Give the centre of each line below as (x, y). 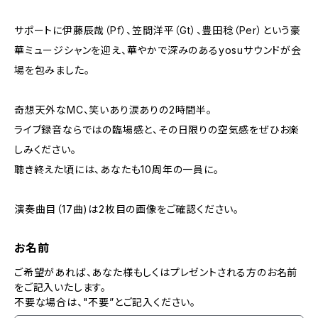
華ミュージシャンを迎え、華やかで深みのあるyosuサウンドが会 (158, 50)
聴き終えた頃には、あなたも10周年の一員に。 (117, 169)
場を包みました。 (52, 70)
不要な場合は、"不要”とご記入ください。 (105, 302)
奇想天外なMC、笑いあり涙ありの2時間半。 (113, 110)
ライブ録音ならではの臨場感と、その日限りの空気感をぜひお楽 (157, 130)
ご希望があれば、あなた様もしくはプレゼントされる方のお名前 (156, 272)
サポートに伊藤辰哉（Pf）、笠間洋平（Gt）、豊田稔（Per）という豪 (158, 30)
